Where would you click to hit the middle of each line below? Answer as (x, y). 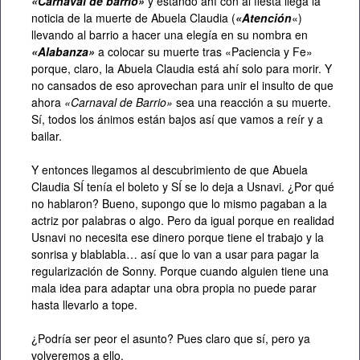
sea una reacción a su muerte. (252, 102)
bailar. (47, 136)
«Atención (264, 18)
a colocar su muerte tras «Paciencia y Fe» (204, 52)
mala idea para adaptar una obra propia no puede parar (174, 288)
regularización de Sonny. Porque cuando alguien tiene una (180, 271)
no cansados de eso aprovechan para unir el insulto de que (182, 86)
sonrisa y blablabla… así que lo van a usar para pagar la (175, 254)
